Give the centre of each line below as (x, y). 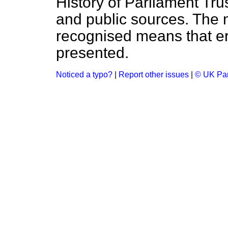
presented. (92, 53)
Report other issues (154, 75)
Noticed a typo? (84, 75)
